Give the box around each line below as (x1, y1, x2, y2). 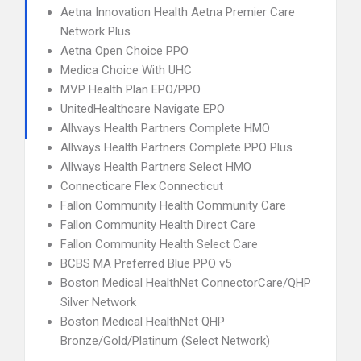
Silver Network (60, 295, 136, 309)
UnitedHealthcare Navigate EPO (60, 102, 225, 116)
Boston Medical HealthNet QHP (60, 314, 225, 329)
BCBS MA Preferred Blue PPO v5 (60, 256, 231, 271)
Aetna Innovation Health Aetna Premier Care (60, 5, 295, 19)
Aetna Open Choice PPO (60, 44, 189, 58)
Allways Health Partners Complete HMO (60, 121, 270, 135)
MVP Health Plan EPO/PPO (60, 82, 201, 97)
